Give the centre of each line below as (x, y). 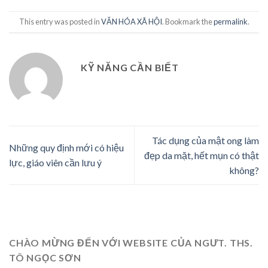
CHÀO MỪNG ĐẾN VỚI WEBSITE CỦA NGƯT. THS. (131, 242)
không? (244, 170)
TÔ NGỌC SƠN (45, 257)
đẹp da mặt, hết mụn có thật (202, 155)
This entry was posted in (60, 21)
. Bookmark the (188, 21)
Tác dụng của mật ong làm (205, 140)
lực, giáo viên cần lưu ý (55, 163)
